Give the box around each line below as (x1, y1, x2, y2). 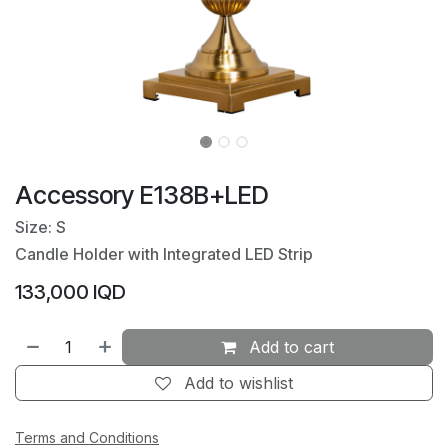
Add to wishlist (184, 373, 293, 394)
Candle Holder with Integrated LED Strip (15, 244, 313, 265)
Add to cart (244, 337, 335, 358)
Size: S (15, 217, 66, 238)
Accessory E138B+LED (15, 180, 269, 211)
